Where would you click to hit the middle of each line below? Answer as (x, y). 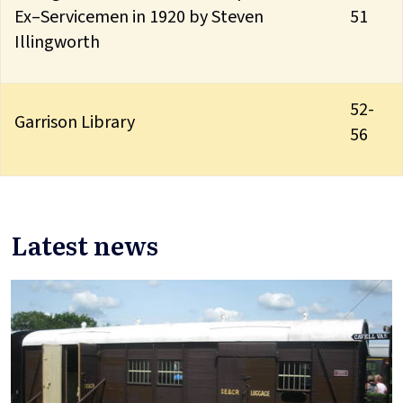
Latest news (85, 244)
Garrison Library (76, 122)
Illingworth (57, 42)
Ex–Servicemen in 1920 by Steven (139, 17)
